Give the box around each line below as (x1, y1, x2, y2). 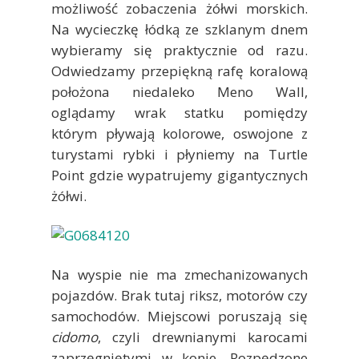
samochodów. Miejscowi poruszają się (51, 307, 308, 326)
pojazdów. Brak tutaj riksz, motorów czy (51, 286, 308, 305)
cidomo (51, 328, 98, 347)
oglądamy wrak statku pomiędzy (51, 103, 308, 123)
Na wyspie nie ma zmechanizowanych (51, 265, 308, 284)
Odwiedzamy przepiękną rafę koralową (51, 62, 308, 81)
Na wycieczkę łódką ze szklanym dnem (51, 20, 308, 39)
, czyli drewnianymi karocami (98, 328, 308, 347)
